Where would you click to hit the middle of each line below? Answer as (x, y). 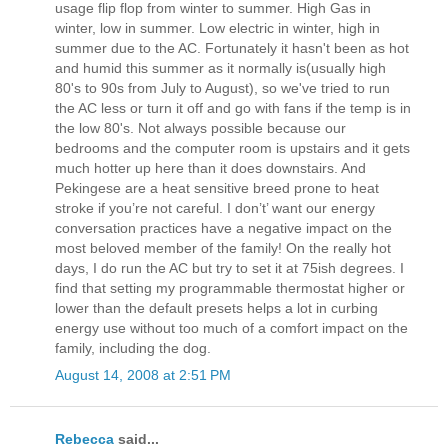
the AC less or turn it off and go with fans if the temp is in (233, 107)
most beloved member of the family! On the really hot (223, 247)
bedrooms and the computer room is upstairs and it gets (232, 147)
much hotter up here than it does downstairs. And (210, 167)
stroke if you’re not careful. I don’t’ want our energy (215, 207)
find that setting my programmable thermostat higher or (230, 287)
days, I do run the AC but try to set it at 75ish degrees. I (229, 267)
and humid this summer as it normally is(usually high (220, 67)
